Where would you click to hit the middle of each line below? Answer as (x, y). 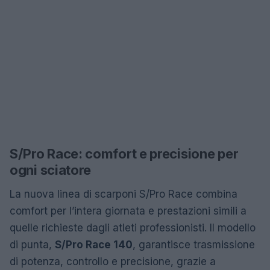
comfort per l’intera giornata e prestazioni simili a (128, 211)
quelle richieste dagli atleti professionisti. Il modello (133, 228)
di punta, (32, 245)
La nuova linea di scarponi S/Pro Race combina (124, 194)
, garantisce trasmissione (194, 245)
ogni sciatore (51, 170)
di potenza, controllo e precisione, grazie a (113, 262)
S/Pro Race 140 (94, 245)
